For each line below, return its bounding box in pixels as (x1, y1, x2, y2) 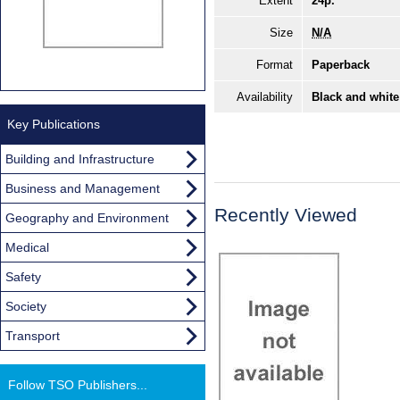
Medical (5, 239, 49, 254)
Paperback (312, 58, 370, 72)
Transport (5, 328, 60, 343)
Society (5, 298, 46, 313)
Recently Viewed (214, 204, 357, 226)
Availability (237, 90, 293, 104)
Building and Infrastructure (5, 151, 154, 166)
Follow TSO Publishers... (8, 377, 147, 392)
